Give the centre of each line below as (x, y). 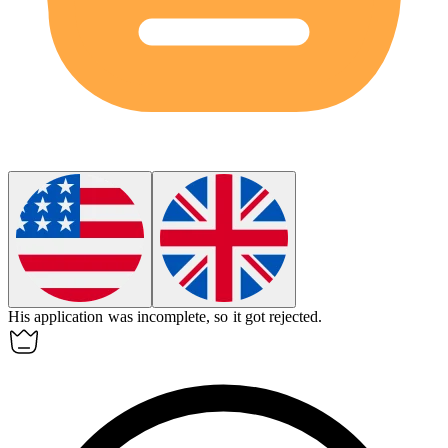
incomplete (171, 316)
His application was (72, 316)
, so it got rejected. (264, 316)
